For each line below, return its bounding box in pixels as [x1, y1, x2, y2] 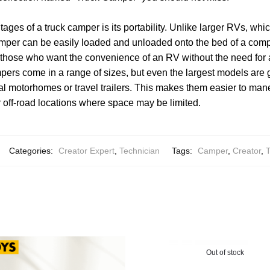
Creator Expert [58, 146, 115, 156]
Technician [119, 146, 160, 156]
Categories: [8, 146, 55, 156]
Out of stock [206, 248, 244, 257]
